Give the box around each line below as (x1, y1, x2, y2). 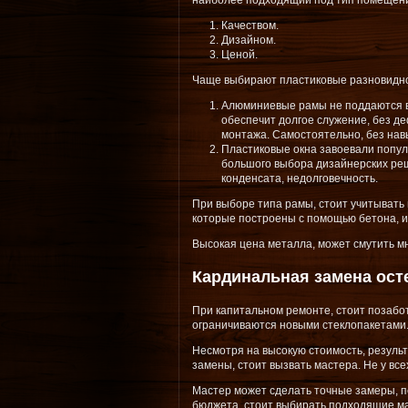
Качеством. (221, 19, 279, 32)
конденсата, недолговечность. (221, 172, 378, 185)
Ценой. (221, 48, 258, 61)
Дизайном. (221, 34, 276, 46)
